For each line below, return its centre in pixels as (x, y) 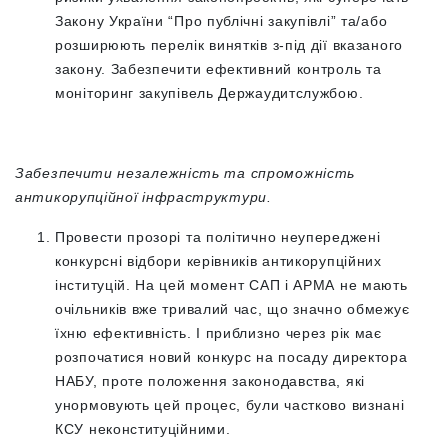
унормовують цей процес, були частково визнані (230, 405)
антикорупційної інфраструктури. (143, 197)
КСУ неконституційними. (145, 429)
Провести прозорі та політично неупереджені (218, 237)
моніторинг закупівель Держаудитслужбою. (209, 93)
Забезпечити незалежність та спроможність (185, 173)
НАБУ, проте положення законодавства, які (210, 381)
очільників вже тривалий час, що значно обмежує (232, 309)
